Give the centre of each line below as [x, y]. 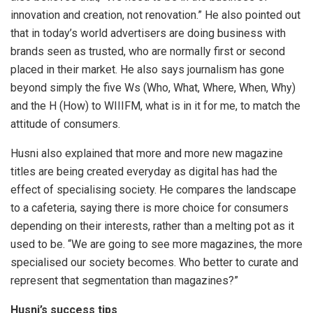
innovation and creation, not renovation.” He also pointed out [155, 15]
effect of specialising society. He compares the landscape [153, 189]
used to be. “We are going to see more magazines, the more [156, 244]
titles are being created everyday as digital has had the [144, 171]
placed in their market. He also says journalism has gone [147, 69]
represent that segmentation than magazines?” [124, 280]
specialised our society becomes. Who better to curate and [154, 262]
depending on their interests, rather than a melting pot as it [152, 226]
